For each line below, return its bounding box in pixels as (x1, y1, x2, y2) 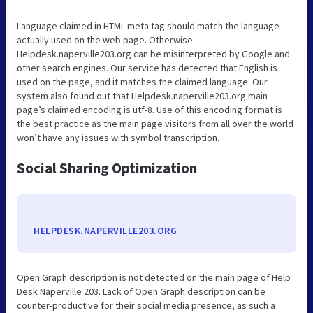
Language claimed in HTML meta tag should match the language (17, 19, 279, 32)
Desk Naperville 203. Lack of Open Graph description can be (17, 284, 265, 298)
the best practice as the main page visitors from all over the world (17, 117, 293, 130)
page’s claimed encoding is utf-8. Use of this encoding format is (17, 103, 282, 116)
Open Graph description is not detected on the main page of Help (17, 270, 291, 284)
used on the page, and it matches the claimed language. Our (17, 75, 268, 88)
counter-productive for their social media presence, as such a (17, 298, 275, 312)
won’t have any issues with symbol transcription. (17, 131, 219, 144)
